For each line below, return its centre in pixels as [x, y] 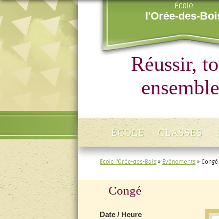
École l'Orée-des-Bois [128, 162]
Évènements [179, 162]
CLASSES [180, 132]
